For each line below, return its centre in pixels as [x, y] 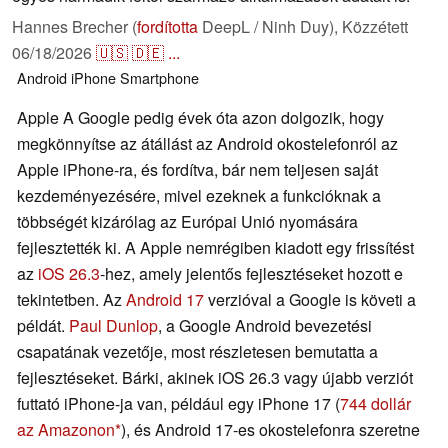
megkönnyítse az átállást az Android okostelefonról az [207, 144]
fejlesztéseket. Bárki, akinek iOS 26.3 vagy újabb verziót [215, 378]
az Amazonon [66, 430]
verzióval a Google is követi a [310, 300]
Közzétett [375, 27]
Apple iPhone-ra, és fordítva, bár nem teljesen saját [197, 170]
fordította [167, 27]
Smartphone [159, 78]
